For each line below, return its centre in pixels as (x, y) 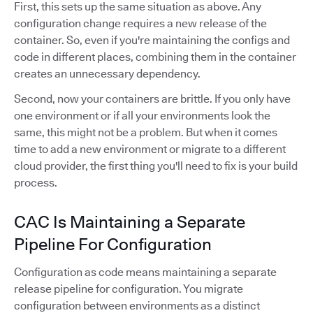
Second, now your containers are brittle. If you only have (152, 99)
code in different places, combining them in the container (155, 57)
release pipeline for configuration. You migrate (129, 289)
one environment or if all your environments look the (142, 115)
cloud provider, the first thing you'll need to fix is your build (156, 166)
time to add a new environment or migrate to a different (150, 149)
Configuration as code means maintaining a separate (145, 272)
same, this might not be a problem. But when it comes (146, 132)
